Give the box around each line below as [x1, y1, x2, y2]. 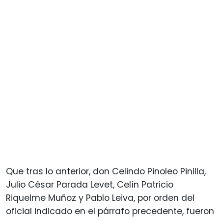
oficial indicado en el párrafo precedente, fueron [6, 205, 214, 217]
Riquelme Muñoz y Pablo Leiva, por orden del [6, 192, 194, 204]
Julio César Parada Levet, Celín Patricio [6, 178, 173, 191]
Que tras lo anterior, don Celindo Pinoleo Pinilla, [6, 165, 206, 177]
